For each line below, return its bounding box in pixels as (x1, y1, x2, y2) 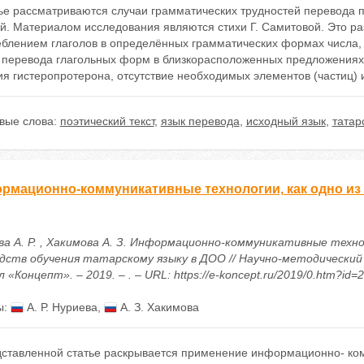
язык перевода (160, 115, 240, 128)
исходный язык (245, 115, 326, 128)
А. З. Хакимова (116, 301, 199, 314)
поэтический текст (59, 115, 154, 128)
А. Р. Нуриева (23, 301, 97, 314)
